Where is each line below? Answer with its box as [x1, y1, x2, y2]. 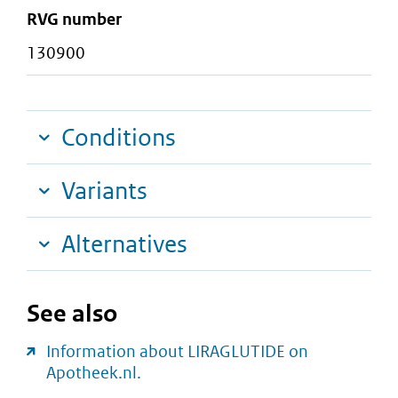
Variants [61, 176, 147, 206]
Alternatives [61, 229, 187, 259]
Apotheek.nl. [46, 362, 141, 384]
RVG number [27, 8, 122, 29]
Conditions [61, 123, 176, 153]
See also [27, 298, 117, 330]
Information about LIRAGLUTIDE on [46, 341, 308, 362]
